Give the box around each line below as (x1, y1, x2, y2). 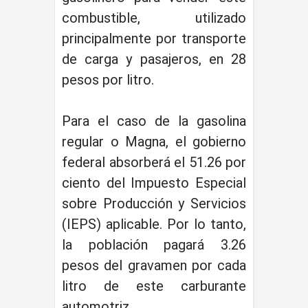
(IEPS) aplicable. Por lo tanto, (62, 215, 246, 232)
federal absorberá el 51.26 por (62, 153, 246, 170)
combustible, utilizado (62, 9, 246, 26)
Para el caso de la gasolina (62, 112, 246, 129)
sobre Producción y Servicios (62, 195, 246, 212)
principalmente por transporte (62, 30, 246, 47)
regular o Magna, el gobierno (62, 133, 246, 150)
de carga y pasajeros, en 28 (62, 50, 246, 67)
